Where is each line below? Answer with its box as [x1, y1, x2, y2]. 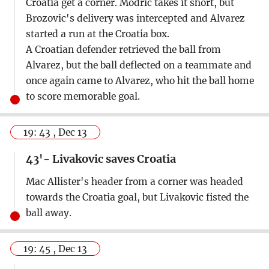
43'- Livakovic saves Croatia [25, 151, 176, 166]
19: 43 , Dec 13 [23, 127, 88, 139]
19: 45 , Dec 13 [23, 243, 88, 255]
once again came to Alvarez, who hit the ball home [25, 75, 254, 87]
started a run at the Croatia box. [25, 28, 169, 40]
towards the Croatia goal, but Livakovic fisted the [25, 191, 249, 203]
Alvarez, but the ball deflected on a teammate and [25, 59, 252, 71]
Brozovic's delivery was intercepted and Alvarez [25, 13, 245, 25]
